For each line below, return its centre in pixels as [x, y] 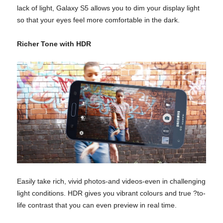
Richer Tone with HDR [54, 44]
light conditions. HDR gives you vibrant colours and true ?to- [111, 193]
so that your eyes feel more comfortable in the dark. [98, 20]
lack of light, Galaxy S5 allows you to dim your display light [108, 8]
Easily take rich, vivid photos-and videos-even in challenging [111, 181]
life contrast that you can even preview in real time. [97, 205]
